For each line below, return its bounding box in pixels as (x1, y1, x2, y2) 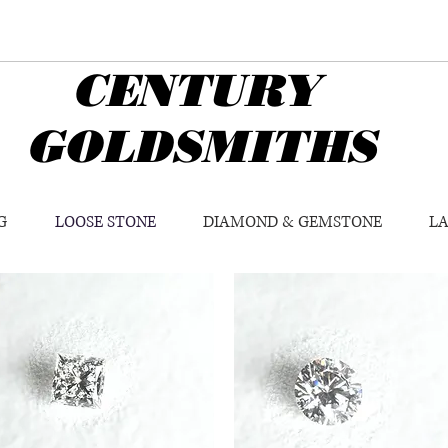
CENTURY (26, 63, 321, 117)
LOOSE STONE (55, 211, 156, 234)
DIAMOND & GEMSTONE (203, 211, 382, 234)
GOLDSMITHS (26, 119, 377, 173)
